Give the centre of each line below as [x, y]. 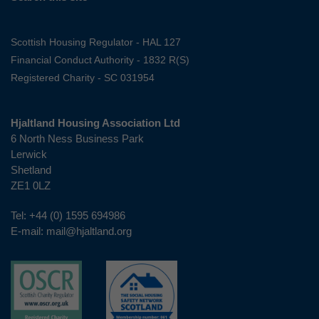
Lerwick [29, 155]
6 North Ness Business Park [77, 139]
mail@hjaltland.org [89, 231]
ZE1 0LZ [31, 186]
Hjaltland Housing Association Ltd [95, 123]
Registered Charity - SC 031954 [83, 78]
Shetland [31, 170]
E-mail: [28, 231]
